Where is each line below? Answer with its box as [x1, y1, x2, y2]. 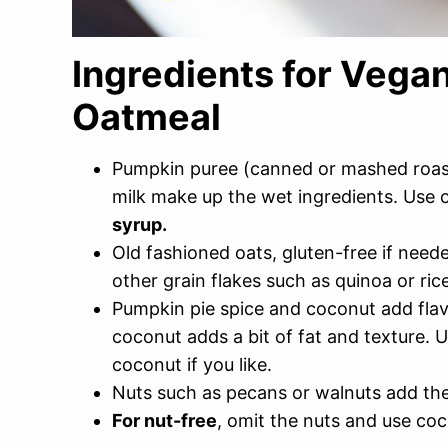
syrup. [112, 214, 167, 235]
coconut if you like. [112, 354, 272, 375]
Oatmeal [72, 95, 221, 139]
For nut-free [112, 410, 217, 431]
